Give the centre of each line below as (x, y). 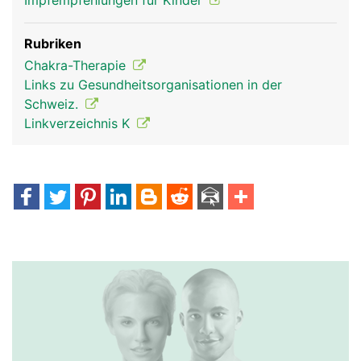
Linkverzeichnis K (79, 123)
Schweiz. (53, 104)
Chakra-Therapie (77, 65)
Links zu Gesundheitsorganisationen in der (153, 85)
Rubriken (53, 44)
